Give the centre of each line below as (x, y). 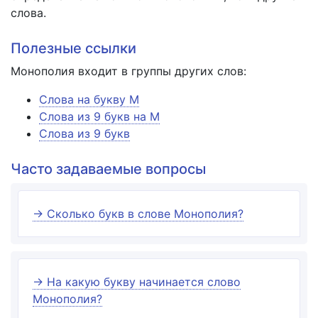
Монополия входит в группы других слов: (128, 71)
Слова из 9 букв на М (99, 116)
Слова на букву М (89, 99)
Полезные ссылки (73, 48)
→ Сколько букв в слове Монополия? (138, 214)
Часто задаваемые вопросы (108, 169)
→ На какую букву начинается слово (137, 282)
